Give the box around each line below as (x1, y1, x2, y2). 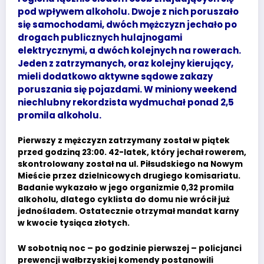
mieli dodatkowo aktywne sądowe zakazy (18, 70, 213, 82)
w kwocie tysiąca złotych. (18, 217, 130, 229)
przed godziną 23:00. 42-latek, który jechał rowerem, (18, 147, 246, 159)
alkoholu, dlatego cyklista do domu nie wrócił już (18, 194, 230, 206)
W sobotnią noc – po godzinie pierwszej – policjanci (18, 242, 242, 254)
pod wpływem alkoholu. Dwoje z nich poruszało (18, 5, 239, 18)
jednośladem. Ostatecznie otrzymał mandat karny (18, 206, 239, 217)
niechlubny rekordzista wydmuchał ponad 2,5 (18, 95, 234, 108)
